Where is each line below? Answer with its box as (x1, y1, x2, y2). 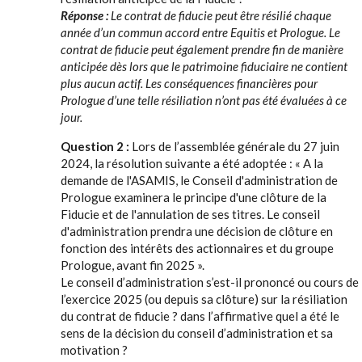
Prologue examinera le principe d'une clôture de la (61, 190, 326, 204)
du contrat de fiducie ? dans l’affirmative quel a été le (61, 309, 339, 323)
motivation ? (61, 343, 133, 357)
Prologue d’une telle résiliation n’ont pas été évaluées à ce (61, 93, 347, 107)
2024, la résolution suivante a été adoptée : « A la (61, 156, 323, 170)
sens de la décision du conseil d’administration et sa (61, 326, 333, 340)
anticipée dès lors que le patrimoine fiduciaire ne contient (61, 59, 347, 74)
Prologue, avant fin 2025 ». (61, 258, 204, 272)
